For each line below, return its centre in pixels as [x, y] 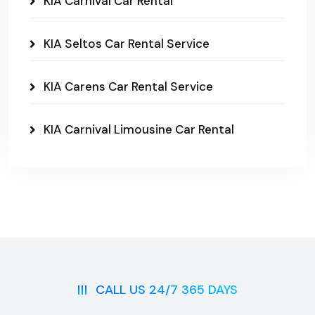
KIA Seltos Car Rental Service [127, 44]
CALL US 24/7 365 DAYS [166, 290]
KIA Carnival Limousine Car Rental [139, 129]
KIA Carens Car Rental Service [128, 86]
